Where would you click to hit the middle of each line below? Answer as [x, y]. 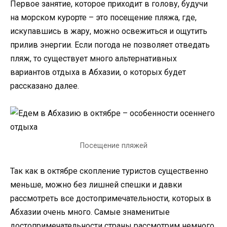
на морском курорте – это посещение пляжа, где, [103, 18]
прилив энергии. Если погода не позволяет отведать [110, 45]
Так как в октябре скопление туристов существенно [109, 171]
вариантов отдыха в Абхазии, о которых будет [98, 72]
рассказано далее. [45, 86]
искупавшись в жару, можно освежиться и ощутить [109, 31]
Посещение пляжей [113, 146]
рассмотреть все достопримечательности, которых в [111, 199]
